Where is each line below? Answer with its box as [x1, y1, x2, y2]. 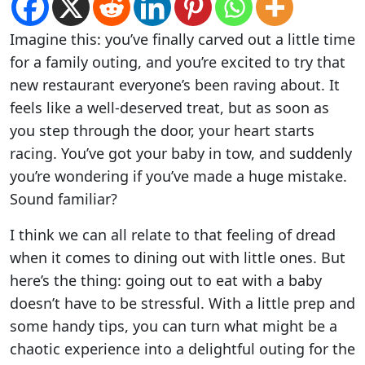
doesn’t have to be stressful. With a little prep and [10, 292, 355, 313]
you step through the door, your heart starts [10, 120, 314, 140]
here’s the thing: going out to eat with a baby [10, 270, 322, 290]
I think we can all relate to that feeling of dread [10, 224, 336, 244]
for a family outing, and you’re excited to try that [10, 51, 345, 72]
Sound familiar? [10, 188, 117, 209]
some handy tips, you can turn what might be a [10, 315, 337, 336]
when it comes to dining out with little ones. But [10, 247, 345, 267]
